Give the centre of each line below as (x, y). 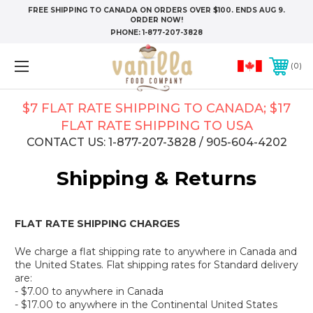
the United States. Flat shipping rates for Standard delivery (156, 265)
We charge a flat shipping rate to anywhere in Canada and (156, 252)
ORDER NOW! (156, 20)
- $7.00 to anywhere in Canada (89, 291)
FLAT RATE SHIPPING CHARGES (97, 224)
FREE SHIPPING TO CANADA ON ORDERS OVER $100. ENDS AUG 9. (156, 10)
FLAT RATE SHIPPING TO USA (156, 126)
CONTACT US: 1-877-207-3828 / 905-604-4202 (156, 142)
